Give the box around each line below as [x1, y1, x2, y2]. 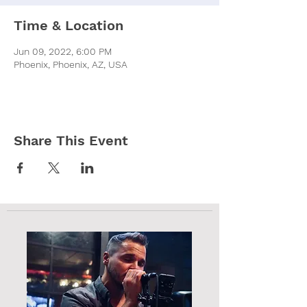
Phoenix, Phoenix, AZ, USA [14, 58, 127, 70]
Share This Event [14, 132, 128, 149]
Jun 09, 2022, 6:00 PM [14, 45, 112, 57]
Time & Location [14, 16, 123, 34]
